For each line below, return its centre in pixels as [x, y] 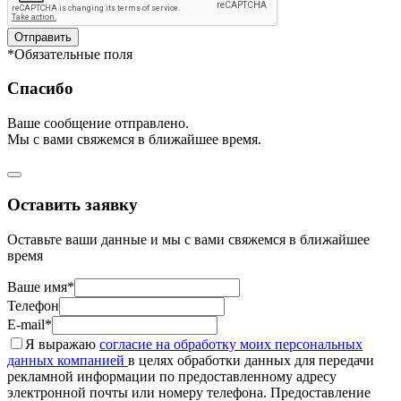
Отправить [43, 37]
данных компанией [68, 360]
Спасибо [40, 89]
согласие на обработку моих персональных [231, 344]
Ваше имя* [41, 286]
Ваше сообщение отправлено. [98, 124]
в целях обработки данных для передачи [251, 360]
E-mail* [30, 324]
